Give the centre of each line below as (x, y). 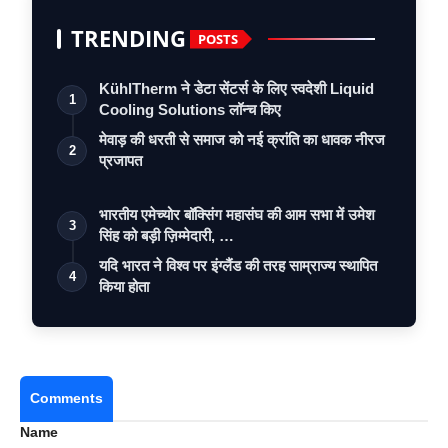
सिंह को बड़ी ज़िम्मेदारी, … (166, 236)
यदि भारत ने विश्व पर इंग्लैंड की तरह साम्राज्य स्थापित (238, 266)
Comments (66, 398)
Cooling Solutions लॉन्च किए (190, 110)
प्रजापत (120, 161)
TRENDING (128, 39)
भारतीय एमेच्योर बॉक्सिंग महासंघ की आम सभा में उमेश (237, 215)
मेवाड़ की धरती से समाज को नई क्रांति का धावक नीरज (242, 140)
